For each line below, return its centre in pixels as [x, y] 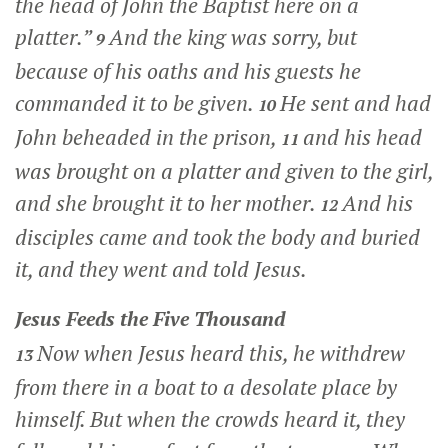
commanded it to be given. [136, 102]
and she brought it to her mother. [167, 202]
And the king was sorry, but [233, 36]
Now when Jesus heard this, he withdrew [221, 352]
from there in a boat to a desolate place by [206, 386]
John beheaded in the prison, [148, 136]
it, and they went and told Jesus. [161, 268]
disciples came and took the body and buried [217, 236]
